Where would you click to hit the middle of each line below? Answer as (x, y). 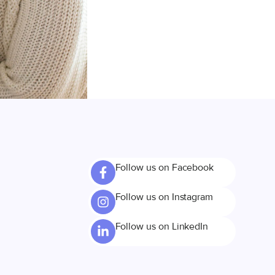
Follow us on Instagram (164, 197)
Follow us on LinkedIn (162, 227)
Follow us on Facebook (165, 168)
